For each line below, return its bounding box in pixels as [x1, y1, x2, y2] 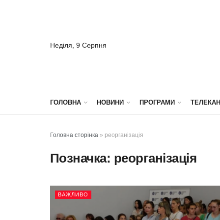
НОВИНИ [97, 99, 124, 106]
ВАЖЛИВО [58, 192, 88, 197]
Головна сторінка [50, 132, 98, 138]
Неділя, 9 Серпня [50, 41, 107, 49]
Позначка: [50, 151, 114, 165]
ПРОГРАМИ [139, 99, 175, 106]
